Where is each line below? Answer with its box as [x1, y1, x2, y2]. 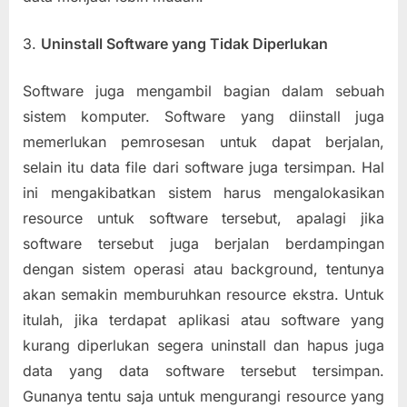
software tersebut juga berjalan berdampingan [23, 233, 384, 253]
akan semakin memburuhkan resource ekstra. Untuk [23, 284, 384, 303]
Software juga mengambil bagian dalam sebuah [23, 81, 384, 100]
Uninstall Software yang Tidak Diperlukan [41, 34, 328, 53]
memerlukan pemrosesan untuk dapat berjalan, [23, 132, 384, 151]
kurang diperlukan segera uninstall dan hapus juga [23, 335, 384, 354]
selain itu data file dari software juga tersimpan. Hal [23, 157, 384, 176]
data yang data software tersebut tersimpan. [23, 361, 384, 380]
